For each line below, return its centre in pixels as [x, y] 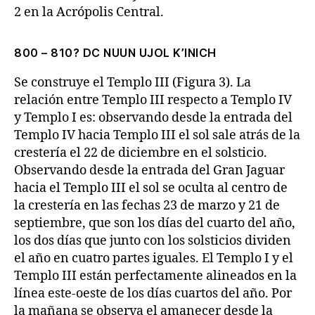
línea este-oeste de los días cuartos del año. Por [153, 294]
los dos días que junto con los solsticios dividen [153, 241]
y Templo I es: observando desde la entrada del [153, 118]
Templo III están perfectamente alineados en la [155, 276]
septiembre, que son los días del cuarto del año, [155, 223]
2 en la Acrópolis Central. [89, 12]
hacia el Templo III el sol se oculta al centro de [151, 188]
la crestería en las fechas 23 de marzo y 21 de [147, 206]
